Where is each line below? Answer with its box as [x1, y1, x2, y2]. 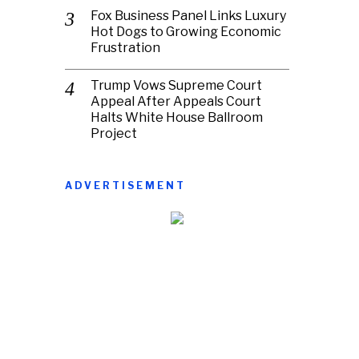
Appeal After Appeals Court [91, 93, 261, 109]
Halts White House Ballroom [91, 109, 263, 125]
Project [91, 125, 137, 141]
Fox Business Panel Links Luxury [91, 7, 286, 23]
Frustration [91, 39, 160, 55]
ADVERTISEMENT [65, 179, 186, 192]
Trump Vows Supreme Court [91, 77, 262, 93]
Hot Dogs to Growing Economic [91, 23, 281, 39]
